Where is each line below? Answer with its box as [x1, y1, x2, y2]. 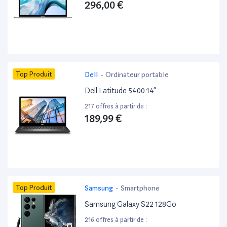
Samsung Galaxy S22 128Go [85, 200, 177, 209]
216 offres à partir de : [85, 216, 147, 224]
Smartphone [121, 184, 160, 193]
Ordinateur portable [105, 70, 169, 79]
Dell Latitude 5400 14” [85, 86, 157, 96]
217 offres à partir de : [85, 102, 147, 110]
